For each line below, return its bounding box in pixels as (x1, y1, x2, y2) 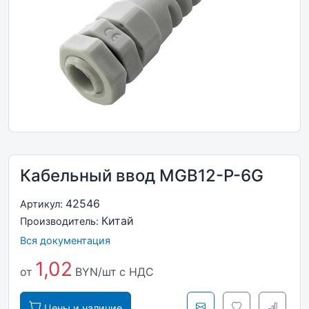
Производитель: (20, 215, 101, 227)
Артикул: (20, 198, 66, 210)
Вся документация (20, 235, 110, 246)
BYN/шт (75, 265, 117, 279)
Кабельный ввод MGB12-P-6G (20, 166, 263, 186)
